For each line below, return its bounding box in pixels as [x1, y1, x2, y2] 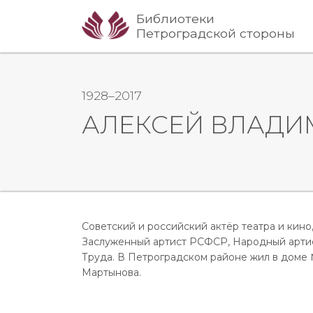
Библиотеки [136, 11, 215, 27]
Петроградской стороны [136, 26, 296, 41]
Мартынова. [82, 265, 141, 279]
